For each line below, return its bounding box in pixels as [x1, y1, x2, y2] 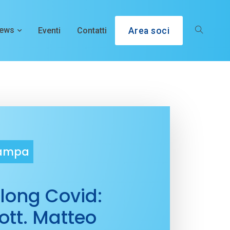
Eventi [37, 25, 61, 35]
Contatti [76, 25, 107, 35]
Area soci [128, 25, 169, 36]
